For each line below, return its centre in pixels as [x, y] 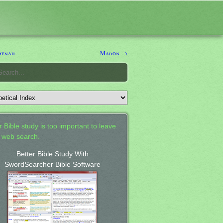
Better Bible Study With [52, 154]
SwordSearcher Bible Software [52, 164]
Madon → [114, 53]
